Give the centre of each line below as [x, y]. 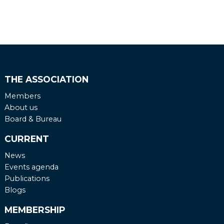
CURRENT [26, 139]
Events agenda [31, 167]
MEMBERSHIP [34, 210]
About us [21, 107]
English [101, 25]
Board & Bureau [33, 119]
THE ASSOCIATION [46, 79]
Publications [27, 178]
